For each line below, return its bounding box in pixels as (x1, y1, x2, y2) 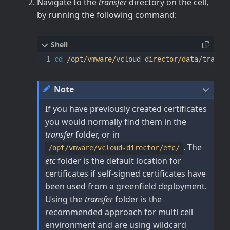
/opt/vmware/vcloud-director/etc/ (48, 143, 180, 152)
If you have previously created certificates (45, 103, 207, 114)
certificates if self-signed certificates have (45, 167, 206, 179)
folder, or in (73, 128, 120, 140)
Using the (45, 193, 85, 205)
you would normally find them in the (45, 116, 186, 127)
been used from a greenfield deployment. (45, 180, 207, 192)
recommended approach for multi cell (45, 206, 193, 218)
